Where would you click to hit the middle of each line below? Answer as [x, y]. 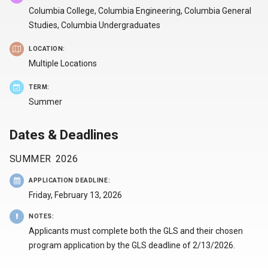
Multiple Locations [63, 63]
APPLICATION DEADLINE [68, 180]
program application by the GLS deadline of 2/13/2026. [132, 245]
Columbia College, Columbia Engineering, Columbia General [140, 10]
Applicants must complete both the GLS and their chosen [136, 231]
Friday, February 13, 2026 [75, 195]
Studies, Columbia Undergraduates [95, 25]
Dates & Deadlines [64, 135]
